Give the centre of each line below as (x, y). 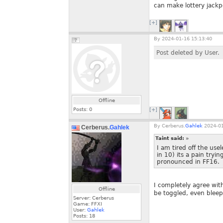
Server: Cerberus (94, 198)
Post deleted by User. (188, 53)
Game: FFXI (88, 204)
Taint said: (170, 138)
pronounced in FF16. (188, 162)
